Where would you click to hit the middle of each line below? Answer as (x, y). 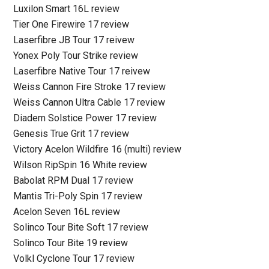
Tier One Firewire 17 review (71, 25)
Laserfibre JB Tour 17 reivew (74, 40)
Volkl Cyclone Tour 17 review (74, 259)
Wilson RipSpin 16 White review (80, 165)
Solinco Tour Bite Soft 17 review (81, 228)
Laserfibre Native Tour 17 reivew (82, 71)
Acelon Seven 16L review (67, 212)
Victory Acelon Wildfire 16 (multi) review (98, 150)
